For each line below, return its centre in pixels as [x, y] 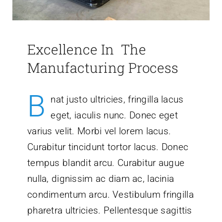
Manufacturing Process [103, 67]
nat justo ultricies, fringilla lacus [117, 99]
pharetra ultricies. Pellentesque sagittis [110, 210]
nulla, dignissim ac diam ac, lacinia [101, 178]
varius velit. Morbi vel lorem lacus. [99, 131]
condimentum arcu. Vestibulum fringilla [110, 194]
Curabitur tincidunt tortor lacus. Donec [108, 147]
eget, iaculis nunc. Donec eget [114, 115]
